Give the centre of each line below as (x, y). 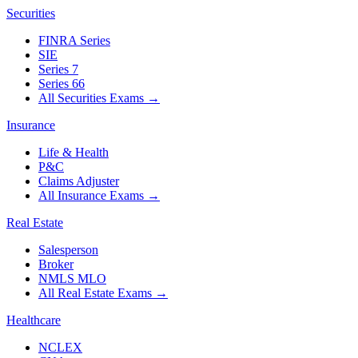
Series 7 (58, 69)
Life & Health (74, 152)
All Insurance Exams (91, 195)
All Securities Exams (91, 97)
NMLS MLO (72, 278)
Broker (56, 264)
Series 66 (62, 83)
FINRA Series (74, 40)
